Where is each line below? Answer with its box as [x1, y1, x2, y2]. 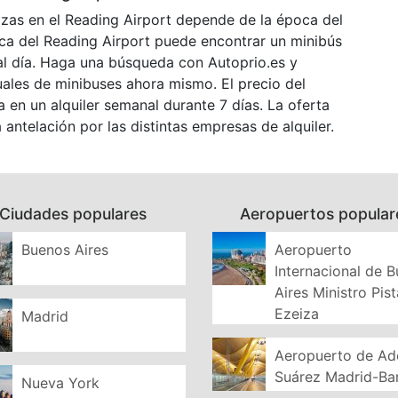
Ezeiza [275, 305, 319, 322]
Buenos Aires [21, 241, 108, 259]
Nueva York [21, 374, 99, 392]
